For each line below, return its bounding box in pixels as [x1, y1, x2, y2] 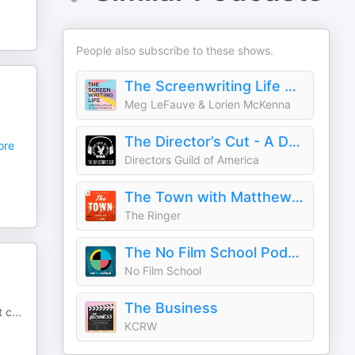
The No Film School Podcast [288, 244, 300, 261]
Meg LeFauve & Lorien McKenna [124, 97, 292, 111]
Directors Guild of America [124, 153, 260, 166]
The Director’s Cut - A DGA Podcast [288, 133, 301, 150]
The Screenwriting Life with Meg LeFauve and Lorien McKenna [284, 78, 297, 94]
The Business [124, 300, 219, 316]
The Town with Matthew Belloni [292, 189, 304, 205]
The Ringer [124, 208, 181, 222]
